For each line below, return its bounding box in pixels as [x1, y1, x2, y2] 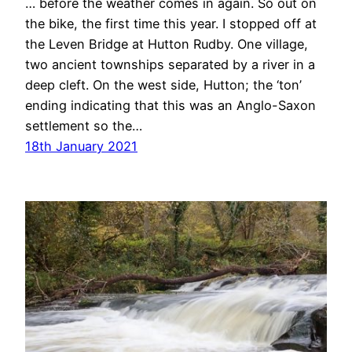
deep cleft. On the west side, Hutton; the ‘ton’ [25, 77, 302, 93]
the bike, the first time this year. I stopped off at [25, 16, 317, 32]
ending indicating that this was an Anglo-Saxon [25, 97, 316, 114]
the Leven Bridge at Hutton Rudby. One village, [25, 36, 308, 53]
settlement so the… [25, 118, 142, 134]
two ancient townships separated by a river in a [25, 57, 315, 73]
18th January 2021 [25, 138, 137, 155]
